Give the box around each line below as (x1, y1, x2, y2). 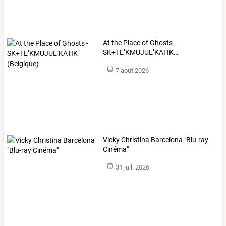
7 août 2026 (115, 67, 149, 75)
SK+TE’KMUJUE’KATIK (103, 48, 174, 56)
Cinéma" (103, 145, 129, 154)
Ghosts (148, 38, 173, 47)
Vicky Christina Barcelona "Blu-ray (103, 136, 209, 144)
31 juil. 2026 (115, 163, 149, 172)
